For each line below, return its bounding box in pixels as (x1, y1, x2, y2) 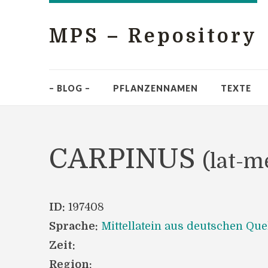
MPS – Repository (49, 25, 257, 47)
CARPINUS (49, 144, 202, 175)
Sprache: (49, 220, 98, 232)
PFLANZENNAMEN (113, 83, 198, 93)
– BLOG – (49, 83, 90, 93)
